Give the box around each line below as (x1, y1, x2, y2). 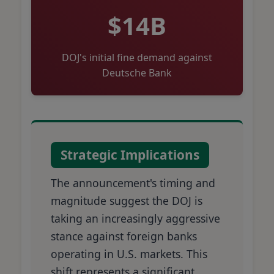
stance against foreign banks (51, 228, 197, 243)
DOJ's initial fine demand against (62, 50, 212, 64)
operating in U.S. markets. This (51, 246, 207, 261)
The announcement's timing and (51, 175, 215, 190)
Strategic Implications (61, 146, 199, 163)
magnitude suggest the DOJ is (51, 193, 202, 208)
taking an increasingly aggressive (51, 210, 220, 226)
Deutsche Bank (102, 65, 172, 80)
